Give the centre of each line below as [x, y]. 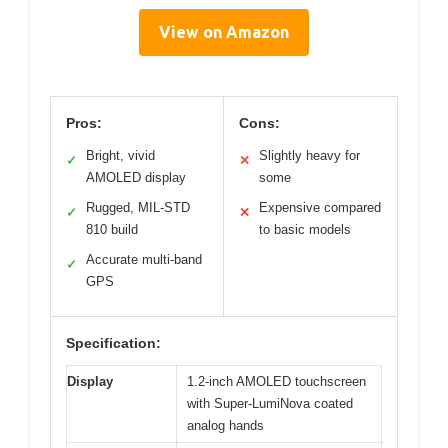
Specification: [113, 342]
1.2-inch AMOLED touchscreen [276, 381]
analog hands [225, 425]
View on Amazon [224, 31]
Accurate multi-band [144, 259]
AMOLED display [136, 177]
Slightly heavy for [309, 155]
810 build [112, 229]
